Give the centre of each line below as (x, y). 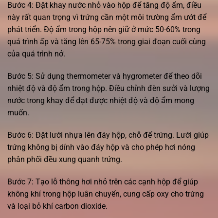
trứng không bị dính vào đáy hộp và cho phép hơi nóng (101, 147)
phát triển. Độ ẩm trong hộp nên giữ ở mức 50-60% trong (104, 30)
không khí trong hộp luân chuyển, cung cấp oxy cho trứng (106, 194)
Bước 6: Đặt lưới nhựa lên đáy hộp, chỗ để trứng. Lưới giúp (108, 135)
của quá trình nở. (36, 54)
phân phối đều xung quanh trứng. (65, 159)
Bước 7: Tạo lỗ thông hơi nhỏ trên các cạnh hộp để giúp (103, 182)
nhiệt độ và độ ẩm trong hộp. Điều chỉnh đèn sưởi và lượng (109, 88)
